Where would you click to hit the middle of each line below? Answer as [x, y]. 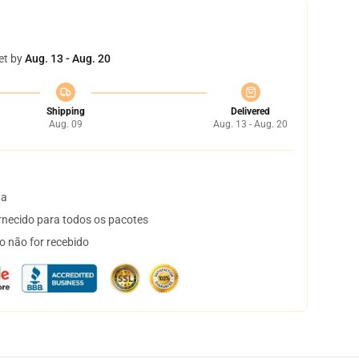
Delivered [250, 111]
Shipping [65, 111]
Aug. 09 [65, 124]
